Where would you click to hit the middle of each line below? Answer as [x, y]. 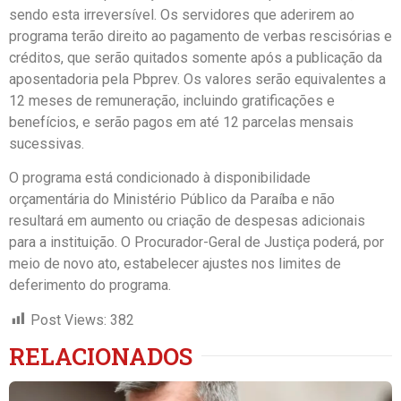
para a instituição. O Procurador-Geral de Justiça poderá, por [196, 243]
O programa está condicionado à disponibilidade [160, 178]
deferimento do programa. [90, 286]
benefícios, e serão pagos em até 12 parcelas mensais [181, 122]
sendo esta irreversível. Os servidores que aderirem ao [182, 14]
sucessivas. [47, 143]
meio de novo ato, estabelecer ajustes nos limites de [175, 264]
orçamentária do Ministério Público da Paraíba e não [172, 200]
